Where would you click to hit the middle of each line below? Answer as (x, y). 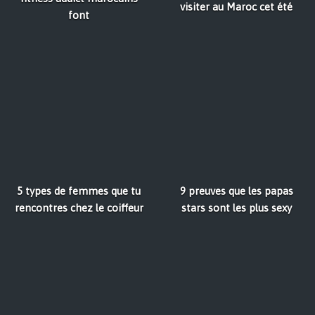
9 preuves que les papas (236, 191)
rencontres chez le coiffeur (79, 208)
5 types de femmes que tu (79, 191)
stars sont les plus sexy (236, 208)
